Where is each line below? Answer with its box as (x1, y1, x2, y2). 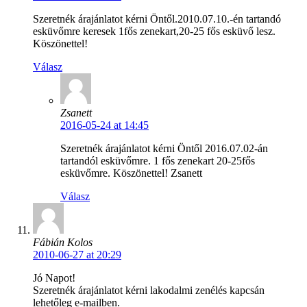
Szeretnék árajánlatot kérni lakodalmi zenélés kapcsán (33, 284, 265, 297)
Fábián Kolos (33, 236, 93, 249)
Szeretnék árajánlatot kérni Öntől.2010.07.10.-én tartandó (33, 13, 281, 25)
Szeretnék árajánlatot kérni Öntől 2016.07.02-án (60, 143, 268, 155)
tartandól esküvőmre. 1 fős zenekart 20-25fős (60, 155, 255, 167)
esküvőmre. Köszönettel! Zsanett (60, 167, 202, 180)
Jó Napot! (33, 272, 75, 284)
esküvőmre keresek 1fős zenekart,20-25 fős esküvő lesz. (33, 25, 275, 38)
